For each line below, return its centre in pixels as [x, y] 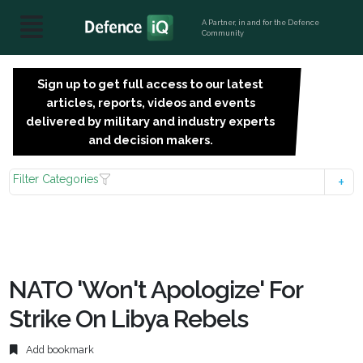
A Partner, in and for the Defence [261, 22]
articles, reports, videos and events [150, 102]
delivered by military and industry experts [151, 121]
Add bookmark [59, 350]
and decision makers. [150, 140]
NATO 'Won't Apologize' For [156, 290]
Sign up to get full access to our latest [151, 84]
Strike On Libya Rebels [129, 319]
